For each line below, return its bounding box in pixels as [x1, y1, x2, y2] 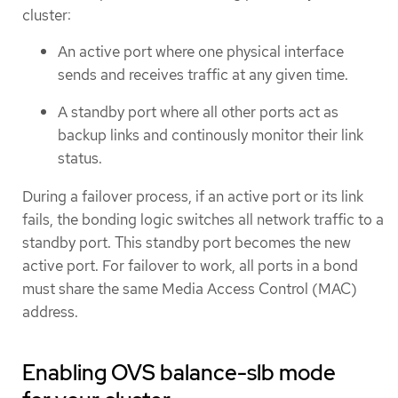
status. [58, 148, 102, 169]
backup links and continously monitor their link [58, 125, 363, 146]
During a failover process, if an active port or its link [22, 187, 363, 206]
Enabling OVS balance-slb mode [22, 359, 336, 386]
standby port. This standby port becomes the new [22, 233, 351, 252]
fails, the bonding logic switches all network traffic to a [22, 210, 384, 229]
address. [22, 302, 78, 322]
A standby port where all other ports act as [58, 102, 338, 123]
